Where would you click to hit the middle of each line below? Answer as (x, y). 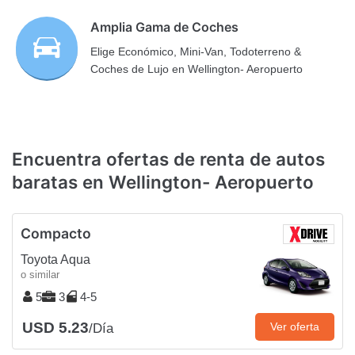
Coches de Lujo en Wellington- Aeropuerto (197, 69)
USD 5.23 (55, 328)
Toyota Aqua (55, 260)
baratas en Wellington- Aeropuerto (163, 181)
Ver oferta (295, 327)
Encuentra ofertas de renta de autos (168, 158)
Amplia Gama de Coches (165, 27)
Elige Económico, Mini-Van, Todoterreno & (196, 52)
